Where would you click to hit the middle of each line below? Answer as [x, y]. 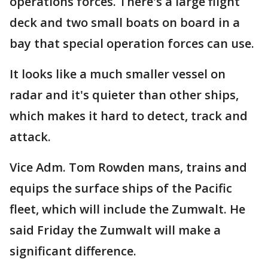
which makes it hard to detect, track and [129, 116]
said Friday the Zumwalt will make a [115, 230]
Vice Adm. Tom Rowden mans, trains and [128, 167]
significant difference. [73, 251]
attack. [30, 137]
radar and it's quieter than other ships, [124, 95]
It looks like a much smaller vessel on [118, 74]
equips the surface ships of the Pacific [121, 188]
